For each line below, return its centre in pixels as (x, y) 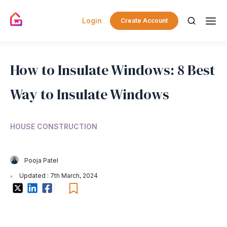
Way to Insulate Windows (90, 94)
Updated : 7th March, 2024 (58, 176)
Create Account (144, 21)
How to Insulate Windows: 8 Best (112, 70)
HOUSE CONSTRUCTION (54, 126)
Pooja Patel (41, 160)
